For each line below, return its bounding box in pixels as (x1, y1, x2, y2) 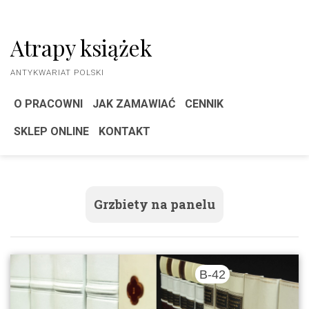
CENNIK (185, 97, 223, 110)
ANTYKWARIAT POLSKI (10, 68, 104, 77)
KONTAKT (99, 125, 150, 138)
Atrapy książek (10, 33, 152, 62)
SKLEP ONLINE (14, 125, 89, 138)
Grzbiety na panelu (94, 196, 215, 212)
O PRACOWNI (14, 97, 83, 110)
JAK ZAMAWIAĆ (92, 97, 175, 110)
